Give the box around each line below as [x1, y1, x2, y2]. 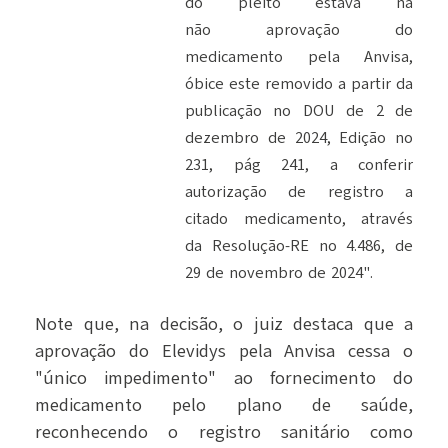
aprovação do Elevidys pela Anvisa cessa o [35, 339, 413, 364]
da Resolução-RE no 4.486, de [185, 235, 413, 258]
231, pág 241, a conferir [185, 154, 413, 177]
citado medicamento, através [185, 208, 413, 231]
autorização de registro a [185, 181, 413, 204]
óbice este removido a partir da [185, 73, 413, 96]
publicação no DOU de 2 [185, 100, 395, 123]
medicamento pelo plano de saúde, [35, 393, 413, 418]
